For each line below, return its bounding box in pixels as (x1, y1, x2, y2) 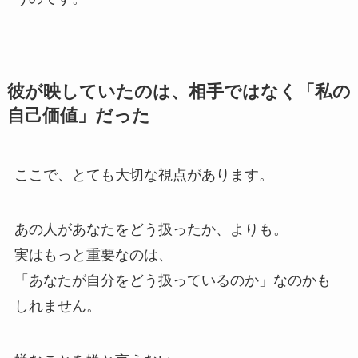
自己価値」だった (6, 106, 150, 126)
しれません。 (14, 297, 101, 314)
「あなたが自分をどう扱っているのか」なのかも (14, 272, 331, 288)
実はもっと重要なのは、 (14, 246, 173, 263)
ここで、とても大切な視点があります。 (14, 167, 273, 184)
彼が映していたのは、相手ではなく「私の (6, 82, 351, 102)
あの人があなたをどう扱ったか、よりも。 (14, 221, 288, 237)
